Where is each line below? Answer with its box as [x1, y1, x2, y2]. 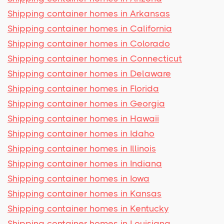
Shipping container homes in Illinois [7, 143, 156, 153]
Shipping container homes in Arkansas [7, 8, 170, 18]
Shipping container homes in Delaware [7, 68, 171, 78]
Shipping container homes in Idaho [7, 128, 154, 138]
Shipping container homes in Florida [7, 83, 159, 93]
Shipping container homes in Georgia [7, 98, 165, 108]
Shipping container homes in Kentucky [7, 203, 168, 213]
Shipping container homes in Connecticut [7, 53, 182, 63]
